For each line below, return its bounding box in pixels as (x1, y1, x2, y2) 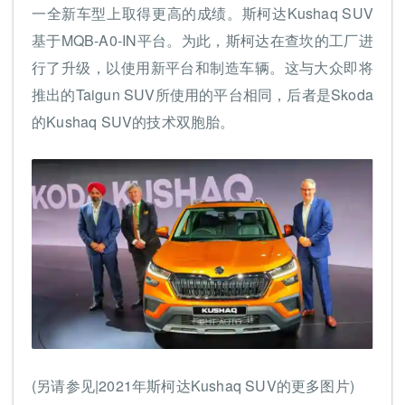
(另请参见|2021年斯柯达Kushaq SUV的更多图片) (32, 375, 354, 397)
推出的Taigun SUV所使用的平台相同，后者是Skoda (32, 84, 373, 105)
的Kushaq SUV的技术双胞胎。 (32, 111, 235, 132)
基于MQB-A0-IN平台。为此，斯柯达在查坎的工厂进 (32, 30, 373, 51)
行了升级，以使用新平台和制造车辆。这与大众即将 (32, 57, 373, 78)
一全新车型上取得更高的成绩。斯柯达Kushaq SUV (32, 3, 373, 24)
